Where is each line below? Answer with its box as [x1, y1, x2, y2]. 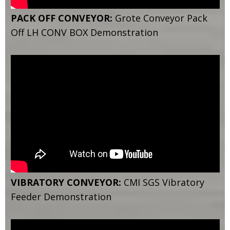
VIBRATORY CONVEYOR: [10, 176, 121, 188]
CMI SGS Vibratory [121, 176, 204, 188]
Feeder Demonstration [10, 190, 111, 203]
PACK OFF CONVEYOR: [10, 12, 115, 25]
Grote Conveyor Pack [114, 12, 207, 25]
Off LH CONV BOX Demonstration [10, 26, 158, 39]
